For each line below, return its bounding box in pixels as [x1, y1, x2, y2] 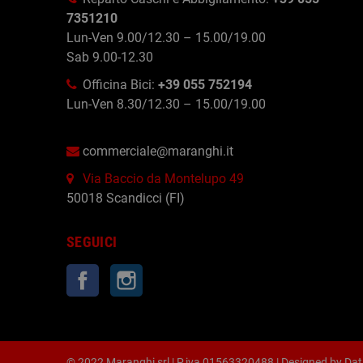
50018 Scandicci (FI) [66, 190, 185, 206]
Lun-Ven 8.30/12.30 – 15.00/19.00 [66, 96, 266, 112]
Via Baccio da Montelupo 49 [83, 171, 244, 186]
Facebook [99, 266, 155, 281]
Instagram [143, 266, 201, 281]
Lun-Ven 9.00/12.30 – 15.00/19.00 [66, 30, 266, 45]
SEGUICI [66, 233, 117, 250]
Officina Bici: [83, 77, 158, 92]
